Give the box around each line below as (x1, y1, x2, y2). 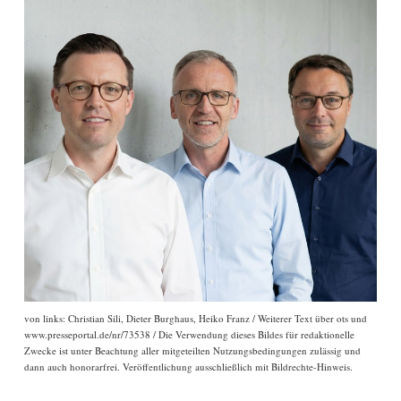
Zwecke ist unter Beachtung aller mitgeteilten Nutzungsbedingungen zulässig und (24, 344, 361, 357)
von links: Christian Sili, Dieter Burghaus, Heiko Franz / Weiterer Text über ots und (24, 311, 367, 325)
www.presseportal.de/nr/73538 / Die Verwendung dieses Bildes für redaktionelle (24, 328, 354, 341)
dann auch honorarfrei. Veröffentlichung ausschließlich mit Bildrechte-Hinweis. (24, 360, 353, 373)
